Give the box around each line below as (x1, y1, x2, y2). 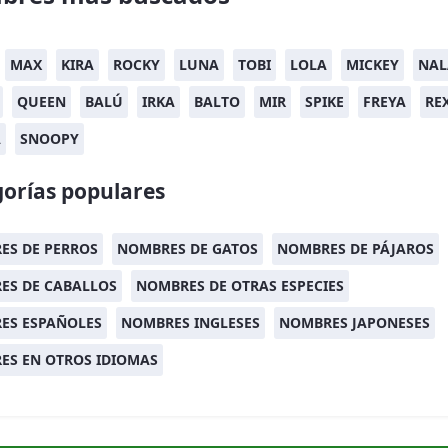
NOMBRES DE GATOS (117, 239, 258, 258)
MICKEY (346, 55, 399, 74)
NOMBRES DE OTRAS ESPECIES (136, 276, 344, 295)
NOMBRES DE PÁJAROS (277, 239, 434, 258)
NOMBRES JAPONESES (279, 313, 430, 332)
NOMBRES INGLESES (121, 313, 260, 332)
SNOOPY (20, 129, 79, 148)
